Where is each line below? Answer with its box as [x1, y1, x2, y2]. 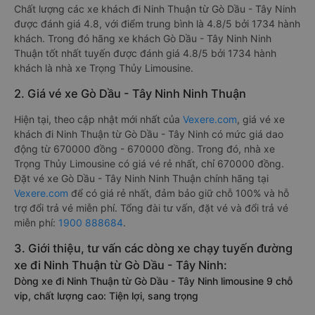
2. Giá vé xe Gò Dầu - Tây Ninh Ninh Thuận [14, 86, 246, 101]
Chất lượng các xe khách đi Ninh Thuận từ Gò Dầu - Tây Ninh [14, 3, 296, 15]
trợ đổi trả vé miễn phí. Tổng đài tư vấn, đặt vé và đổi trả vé [14, 202, 288, 214]
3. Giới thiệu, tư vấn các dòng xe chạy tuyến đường [14, 241, 292, 255]
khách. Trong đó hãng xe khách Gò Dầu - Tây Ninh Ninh [14, 32, 271, 44]
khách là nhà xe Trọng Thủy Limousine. [14, 62, 193, 74]
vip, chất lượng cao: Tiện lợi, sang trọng [14, 290, 198, 302]
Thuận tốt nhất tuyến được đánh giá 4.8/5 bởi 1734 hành [14, 47, 276, 59]
